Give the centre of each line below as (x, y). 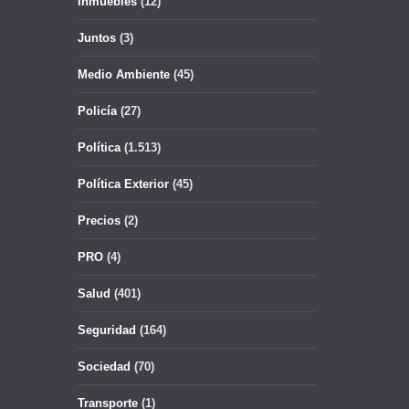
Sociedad (104, 367)
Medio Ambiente (124, 74)
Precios (99, 220)
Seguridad (107, 330)
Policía (97, 111)
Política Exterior (123, 184)
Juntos (97, 38)
